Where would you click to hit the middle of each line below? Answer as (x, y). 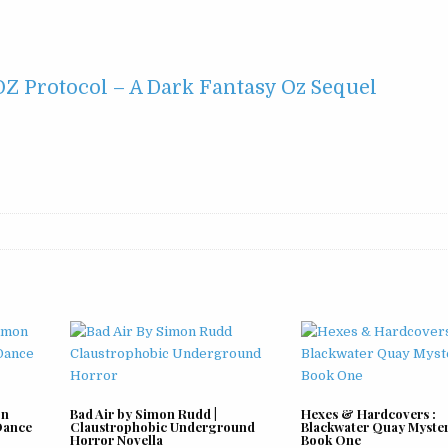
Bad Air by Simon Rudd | (144, 413)
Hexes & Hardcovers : (369, 413)
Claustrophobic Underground (163, 426)
